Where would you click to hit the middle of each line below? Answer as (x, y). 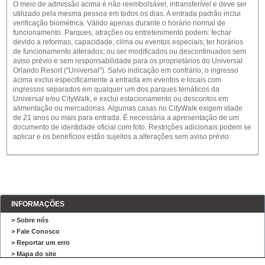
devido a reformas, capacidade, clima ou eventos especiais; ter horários (128, 42)
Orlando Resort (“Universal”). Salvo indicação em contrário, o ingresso (126, 70)
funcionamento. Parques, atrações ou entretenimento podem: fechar (122, 32)
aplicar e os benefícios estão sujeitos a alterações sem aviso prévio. (122, 136)
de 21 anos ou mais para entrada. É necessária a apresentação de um (126, 117)
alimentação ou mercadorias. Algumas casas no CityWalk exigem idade (128, 108)
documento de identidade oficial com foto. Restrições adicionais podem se (132, 127)
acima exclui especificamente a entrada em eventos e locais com (117, 80)
